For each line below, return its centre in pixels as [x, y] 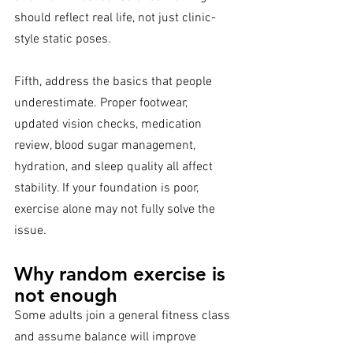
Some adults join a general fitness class [124, 316]
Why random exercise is [123, 274]
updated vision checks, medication [110, 125]
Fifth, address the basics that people [115, 82]
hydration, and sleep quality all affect [115, 167]
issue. [30, 231]
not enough [66, 295]
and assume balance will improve [107, 338]
